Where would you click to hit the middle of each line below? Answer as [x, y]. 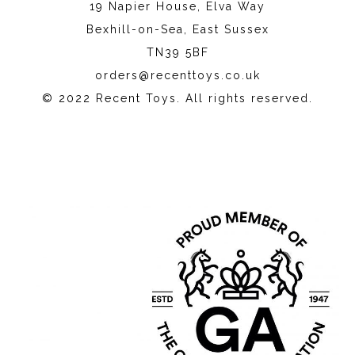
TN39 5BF [177, 52]
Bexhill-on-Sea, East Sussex [177, 29]
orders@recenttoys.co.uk [177, 75]
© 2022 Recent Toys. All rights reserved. [177, 98]
